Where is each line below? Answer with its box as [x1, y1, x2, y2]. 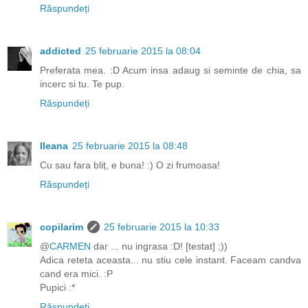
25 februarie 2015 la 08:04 [85, 45, 201, 56]
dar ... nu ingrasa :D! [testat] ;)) [91, 240, 228, 252]
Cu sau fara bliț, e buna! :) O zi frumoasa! [40, 159, 220, 170]
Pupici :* [40, 281, 75, 293]
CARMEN [49, 240, 91, 252]
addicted [40, 45, 81, 56]
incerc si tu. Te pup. [40, 78, 124, 89]
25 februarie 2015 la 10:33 [104, 221, 219, 232]
